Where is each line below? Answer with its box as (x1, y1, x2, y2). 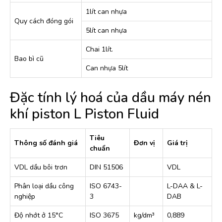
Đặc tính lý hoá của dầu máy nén (10, 88, 211, 107)
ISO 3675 (90, 211, 119, 220)
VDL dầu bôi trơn (14, 163, 67, 172)
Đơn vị (134, 138, 155, 148)
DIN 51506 (90, 163, 123, 172)
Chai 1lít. (86, 45, 113, 54)
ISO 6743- (90, 181, 122, 191)
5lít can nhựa (86, 26, 127, 35)
